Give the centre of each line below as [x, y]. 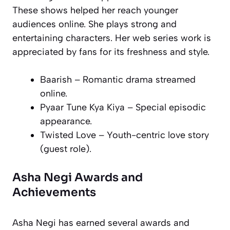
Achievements [54, 192]
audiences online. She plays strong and [94, 24]
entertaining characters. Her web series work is [112, 38]
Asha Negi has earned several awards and [101, 223]
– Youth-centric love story [152, 135]
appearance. [66, 121]
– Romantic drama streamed [134, 79]
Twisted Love [68, 135]
